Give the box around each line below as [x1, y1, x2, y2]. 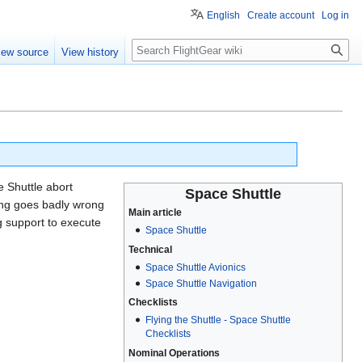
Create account [247, 10, 314, 21]
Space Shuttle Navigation [145, 277, 257, 289]
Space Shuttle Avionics [145, 262, 246, 274]
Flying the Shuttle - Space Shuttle [145, 314, 291, 326]
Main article [128, 206, 182, 218]
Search [131, 38, 185, 57]
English [207, 10, 240, 21]
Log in [322, 10, 349, 21]
